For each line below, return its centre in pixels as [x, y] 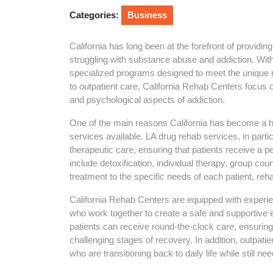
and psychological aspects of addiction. [147, 100]
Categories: [94, 15]
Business [147, 15]
